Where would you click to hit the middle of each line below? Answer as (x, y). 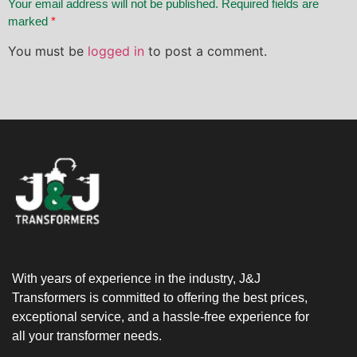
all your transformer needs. (87, 335)
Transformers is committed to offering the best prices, (160, 297)
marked (29, 21)
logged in (116, 51)
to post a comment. (206, 51)
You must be (48, 51)
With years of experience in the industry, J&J (136, 278)
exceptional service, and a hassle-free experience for (161, 316)
